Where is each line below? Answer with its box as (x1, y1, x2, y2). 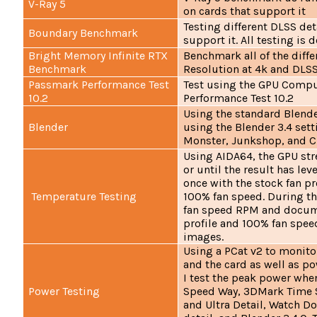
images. (183, 230, 224, 244)
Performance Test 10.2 (183, 91, 294, 105)
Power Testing (28, 284, 100, 299)
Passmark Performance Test (28, 78, 170, 92)
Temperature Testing (28, 190, 137, 204)
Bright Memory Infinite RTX (28, 49, 168, 63)
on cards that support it (183, 4, 306, 18)
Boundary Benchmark (28, 26, 139, 40)
